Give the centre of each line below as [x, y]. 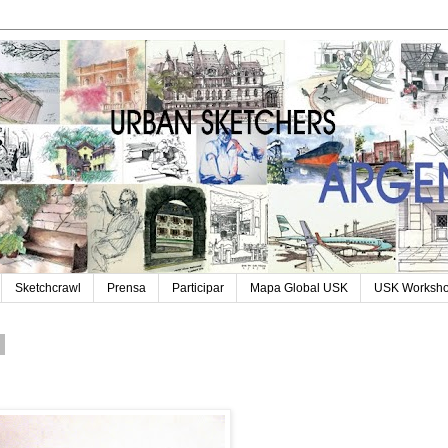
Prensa [126, 288]
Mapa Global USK [299, 288]
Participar [198, 288]
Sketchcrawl [48, 288]
